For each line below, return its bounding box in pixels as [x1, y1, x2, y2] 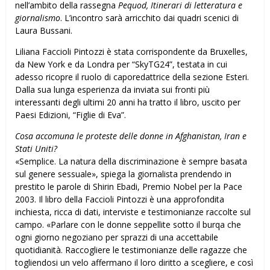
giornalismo [15, 12, 60, 24]
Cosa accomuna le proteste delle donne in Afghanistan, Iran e [15, 130, 246, 142]
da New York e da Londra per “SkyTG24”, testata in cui [15, 58, 227, 71]
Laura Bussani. [15, 25, 72, 37]
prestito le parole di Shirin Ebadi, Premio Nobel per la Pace [15, 181, 242, 193]
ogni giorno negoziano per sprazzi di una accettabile [15, 231, 218, 243]
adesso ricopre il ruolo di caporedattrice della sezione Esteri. [15, 71, 249, 83]
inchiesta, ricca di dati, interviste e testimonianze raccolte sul [15, 206, 251, 218]
